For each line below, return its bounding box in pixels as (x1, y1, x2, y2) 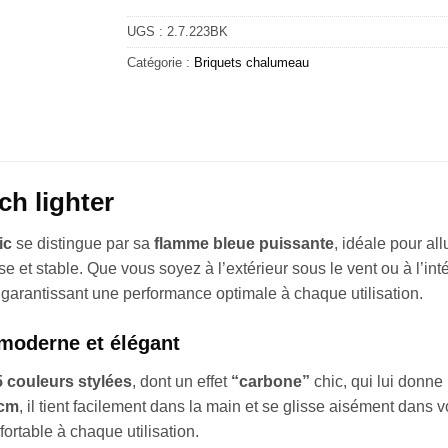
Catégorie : (127, 54, 194, 70)
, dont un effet (132, 373, 231, 391)
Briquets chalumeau (194, 54, 309, 70)
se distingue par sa (12, 235, 154, 253)
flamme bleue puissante (154, 235, 334, 253)
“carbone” (231, 373, 310, 391)
